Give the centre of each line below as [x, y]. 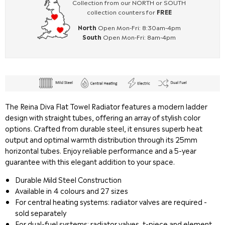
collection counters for [122, 12]
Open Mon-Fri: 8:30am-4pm [138, 27]
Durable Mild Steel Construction [68, 180]
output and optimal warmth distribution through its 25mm [101, 139]
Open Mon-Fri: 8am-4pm [139, 37]
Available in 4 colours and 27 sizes [72, 191]
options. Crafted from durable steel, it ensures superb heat [104, 128]
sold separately [41, 213]
